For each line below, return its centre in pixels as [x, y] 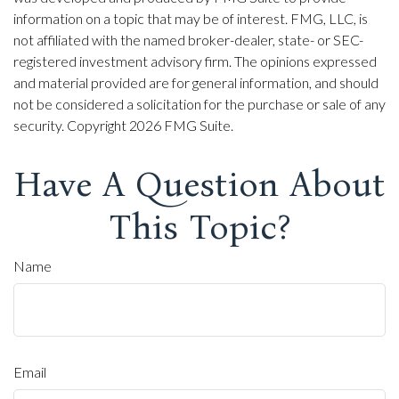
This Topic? [199, 227]
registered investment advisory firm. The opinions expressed [195, 61]
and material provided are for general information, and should [196, 82]
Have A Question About [199, 184]
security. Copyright [71, 125]
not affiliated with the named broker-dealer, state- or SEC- [188, 39]
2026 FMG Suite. [181, 125]
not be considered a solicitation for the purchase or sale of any [199, 103]
